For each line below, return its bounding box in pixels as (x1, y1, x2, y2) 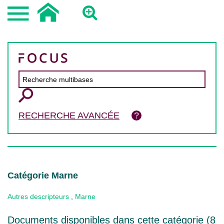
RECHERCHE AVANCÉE (18, 110, 119, 120)
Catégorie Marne (7, 170, 78, 180)
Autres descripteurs (7, 192, 69, 200)
